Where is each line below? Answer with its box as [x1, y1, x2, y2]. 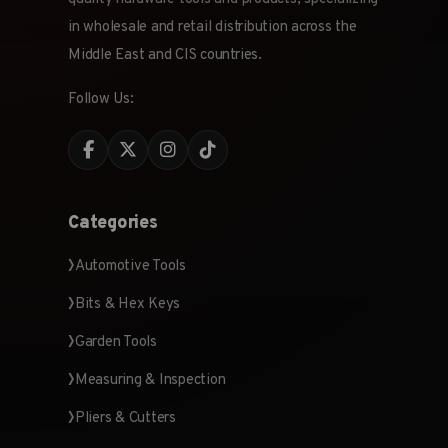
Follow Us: [68, 90, 134, 110]
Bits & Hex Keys [74, 295, 181, 315]
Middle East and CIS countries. [68, 46, 262, 66]
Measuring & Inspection [74, 371, 226, 391]
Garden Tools [74, 333, 157, 353]
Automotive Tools [74, 257, 186, 277]
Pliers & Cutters [74, 409, 176, 429]
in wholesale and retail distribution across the [68, 18, 357, 38]
